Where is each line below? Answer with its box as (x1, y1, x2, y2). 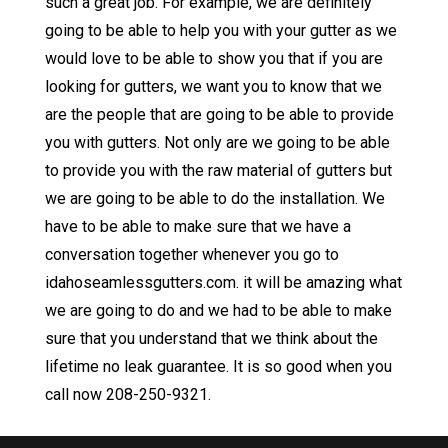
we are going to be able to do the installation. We (44, 189, 385, 209)
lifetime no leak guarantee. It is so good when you (44, 357, 392, 377)
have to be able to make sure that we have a (44, 217, 351, 237)
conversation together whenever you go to (44, 245, 339, 265)
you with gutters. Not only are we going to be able (44, 133, 390, 153)
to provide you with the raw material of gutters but (44, 161, 392, 181)
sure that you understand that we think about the (44, 329, 378, 349)
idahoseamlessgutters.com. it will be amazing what (44, 273, 402, 293)
